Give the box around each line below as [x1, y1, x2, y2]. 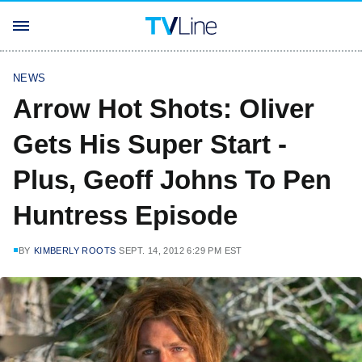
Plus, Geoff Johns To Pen [13, 165, 331, 195]
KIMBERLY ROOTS [33, 246, 116, 255]
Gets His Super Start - [13, 129, 287, 159]
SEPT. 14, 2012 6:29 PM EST [119, 246, 242, 255]
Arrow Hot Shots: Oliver [13, 94, 314, 124]
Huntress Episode [13, 200, 238, 230]
